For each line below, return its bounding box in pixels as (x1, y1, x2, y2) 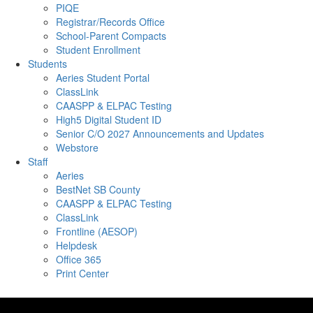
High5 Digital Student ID (56, 112, 161, 126)
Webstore (56, 140, 99, 154)
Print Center (56, 266, 109, 280)
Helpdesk (56, 238, 97, 252)
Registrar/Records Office (56, 15, 165, 29)
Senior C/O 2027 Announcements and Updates (56, 126, 264, 140)
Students (28, 57, 67, 71)
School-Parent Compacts (56, 29, 166, 43)
